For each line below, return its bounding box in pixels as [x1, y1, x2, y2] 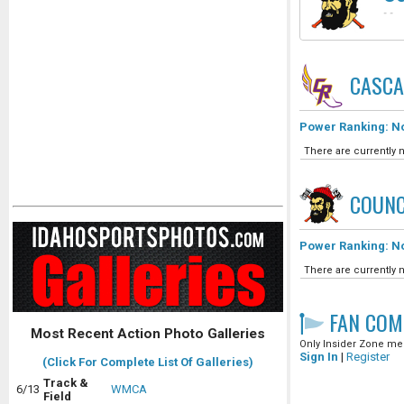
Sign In [299, 350, 338, 363]
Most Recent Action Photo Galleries [31, 326, 265, 343]
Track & [43, 376, 88, 390]
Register [346, 350, 390, 363]
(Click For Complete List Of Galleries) [42, 355, 253, 370]
